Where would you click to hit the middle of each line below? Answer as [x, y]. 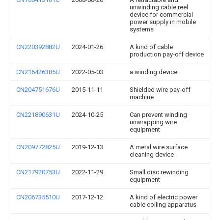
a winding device [153, 72]
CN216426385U [38, 72]
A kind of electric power [164, 197]
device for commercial [161, 14]
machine [142, 97]
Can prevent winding [158, 115]
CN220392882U [38, 47]
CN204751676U [38, 90]
